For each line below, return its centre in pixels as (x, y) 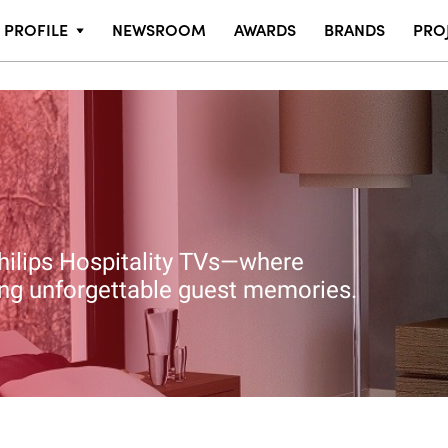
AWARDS (265, 29)
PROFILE (36, 29)
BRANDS (355, 29)
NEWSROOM (159, 29)
